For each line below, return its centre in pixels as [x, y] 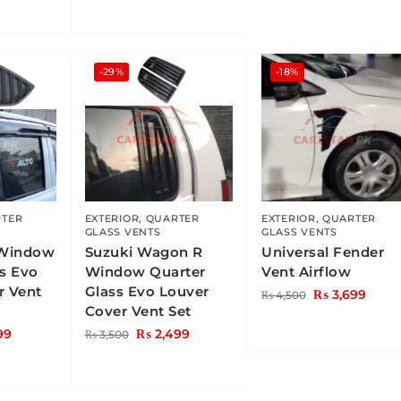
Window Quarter [145, 272]
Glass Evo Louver [147, 292]
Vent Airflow [307, 272]
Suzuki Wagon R [144, 252]
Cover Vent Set [138, 311]
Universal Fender [323, 252]
